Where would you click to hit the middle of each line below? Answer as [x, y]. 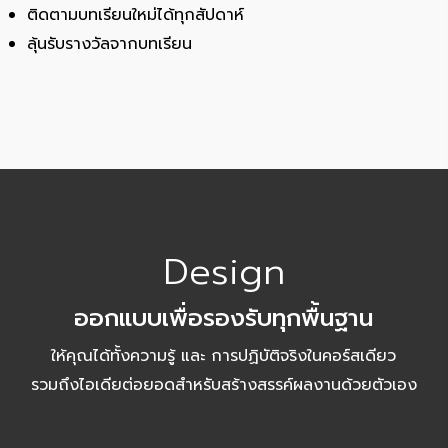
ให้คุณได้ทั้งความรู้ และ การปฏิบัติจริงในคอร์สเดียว [224, 355]
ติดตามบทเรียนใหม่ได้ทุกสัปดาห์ [136, 14]
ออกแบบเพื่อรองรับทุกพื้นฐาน [224, 317]
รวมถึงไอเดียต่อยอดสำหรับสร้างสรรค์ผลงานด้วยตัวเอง [223, 384]
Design [223, 271]
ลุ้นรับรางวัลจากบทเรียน [110, 43]
